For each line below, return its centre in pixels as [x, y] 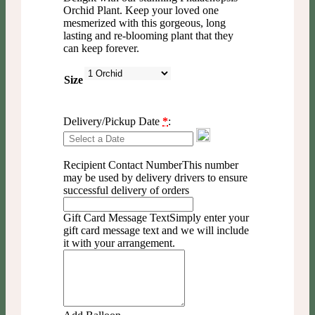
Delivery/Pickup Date [113, 121]
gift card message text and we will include [156, 230]
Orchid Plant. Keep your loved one [141, 10]
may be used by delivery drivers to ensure [156, 178]
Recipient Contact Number [123, 165]
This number [211, 165]
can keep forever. [102, 48]
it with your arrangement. [120, 243]
